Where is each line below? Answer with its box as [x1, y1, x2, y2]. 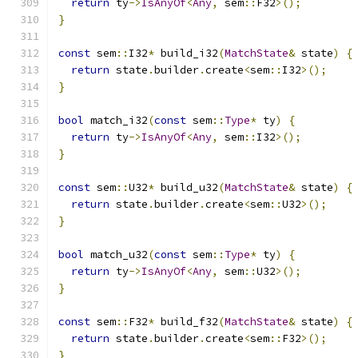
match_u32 [84, 248, 148, 261]
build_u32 [154, 181, 218, 194]
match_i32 [84, 113, 148, 127]
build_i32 [154, 46, 218, 60]
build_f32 [154, 315, 218, 328]
